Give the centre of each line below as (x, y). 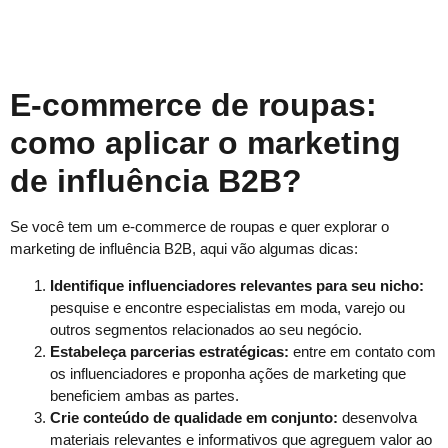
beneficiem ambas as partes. (144, 395)
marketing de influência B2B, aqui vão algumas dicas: (184, 249)
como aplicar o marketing (205, 143)
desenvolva (377, 417)
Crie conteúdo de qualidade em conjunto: (194, 417)
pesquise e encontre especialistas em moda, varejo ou (227, 307)
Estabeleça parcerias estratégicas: (169, 351)
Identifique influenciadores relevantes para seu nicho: (237, 285)
